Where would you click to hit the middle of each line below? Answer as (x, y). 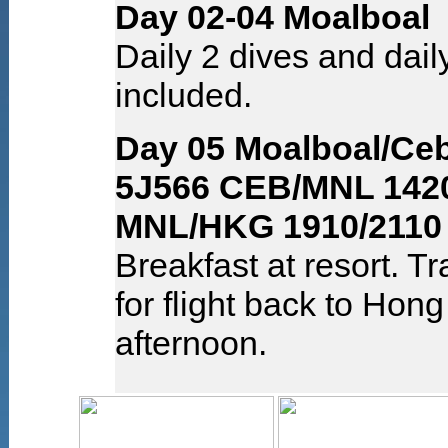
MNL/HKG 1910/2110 (278, 226)
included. (183, 95)
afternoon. (190, 343)
